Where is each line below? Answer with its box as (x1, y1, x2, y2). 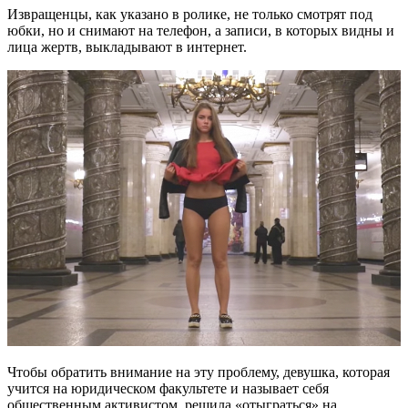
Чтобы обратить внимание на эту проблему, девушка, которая (7, 364, 390, 381)
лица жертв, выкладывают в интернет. (7, 38, 247, 55)
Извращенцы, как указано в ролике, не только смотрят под (7, 5, 372, 22)
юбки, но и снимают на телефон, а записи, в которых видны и (7, 22, 394, 38)
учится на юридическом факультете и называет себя (7, 381, 329, 397)
